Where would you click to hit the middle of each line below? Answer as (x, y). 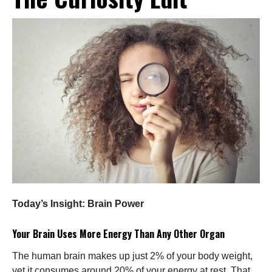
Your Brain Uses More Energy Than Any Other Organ (118, 233)
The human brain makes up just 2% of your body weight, (132, 256)
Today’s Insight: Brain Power (78, 203)
